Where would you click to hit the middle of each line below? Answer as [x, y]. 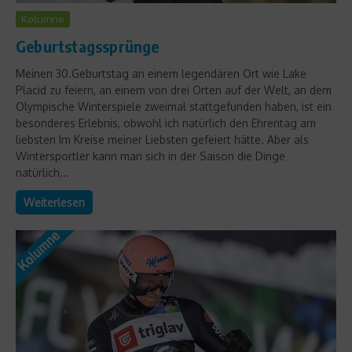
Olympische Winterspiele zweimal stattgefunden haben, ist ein [174, 106]
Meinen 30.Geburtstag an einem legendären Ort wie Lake [161, 73]
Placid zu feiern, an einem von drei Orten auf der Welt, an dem [174, 90]
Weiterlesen [54, 202]
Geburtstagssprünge [88, 46]
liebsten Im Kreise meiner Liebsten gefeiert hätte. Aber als [162, 139]
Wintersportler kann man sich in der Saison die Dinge [150, 156]
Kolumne [43, 18]
